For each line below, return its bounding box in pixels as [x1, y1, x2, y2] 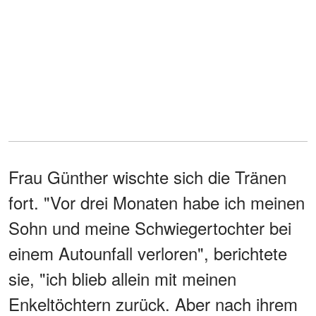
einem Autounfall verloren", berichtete [8, 241, 287, 266]
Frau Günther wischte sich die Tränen [8, 164, 286, 190]
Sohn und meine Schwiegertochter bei [8, 215, 291, 241]
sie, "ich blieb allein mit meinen [8, 266, 236, 291]
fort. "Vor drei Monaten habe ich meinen [8, 190, 305, 215]
